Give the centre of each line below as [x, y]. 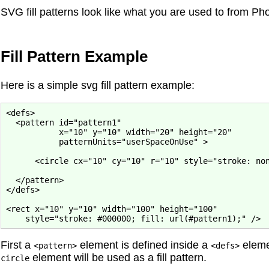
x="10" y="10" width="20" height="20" [119, 132]
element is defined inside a [144, 245]
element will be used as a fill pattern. [118, 258]
